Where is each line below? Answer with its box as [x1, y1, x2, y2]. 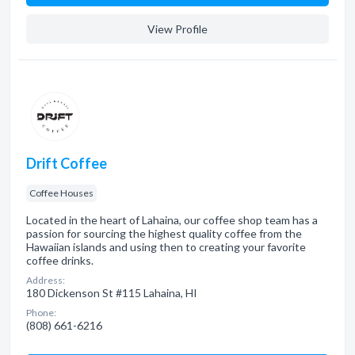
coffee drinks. [26, 254, 94, 267]
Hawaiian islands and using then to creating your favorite [26, 240, 306, 254]
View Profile [147, 22, 208, 36]
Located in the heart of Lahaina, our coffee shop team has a [26, 213, 318, 227]
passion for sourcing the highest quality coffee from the [26, 227, 302, 240]
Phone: [26, 307, 56, 319]
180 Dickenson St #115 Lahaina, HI [26, 286, 197, 300]
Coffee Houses [29, 187, 94, 199]
